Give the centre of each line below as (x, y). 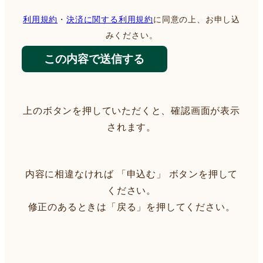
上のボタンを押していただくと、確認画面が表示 (131, 110)
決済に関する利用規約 (110, 18)
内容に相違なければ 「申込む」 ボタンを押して (131, 174)
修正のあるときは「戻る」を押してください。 (131, 207)
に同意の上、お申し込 (197, 18)
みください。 (131, 34)
